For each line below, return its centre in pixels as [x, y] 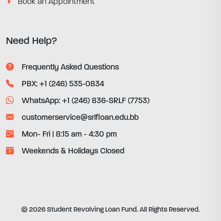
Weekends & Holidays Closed [73, 151]
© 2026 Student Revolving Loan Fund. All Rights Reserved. [110, 210]
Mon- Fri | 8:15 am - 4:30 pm [69, 135]
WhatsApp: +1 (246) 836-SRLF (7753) [86, 101]
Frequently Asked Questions [70, 68]
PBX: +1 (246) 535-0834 [63, 84]
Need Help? [32, 41]
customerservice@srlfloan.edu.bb [80, 118]
